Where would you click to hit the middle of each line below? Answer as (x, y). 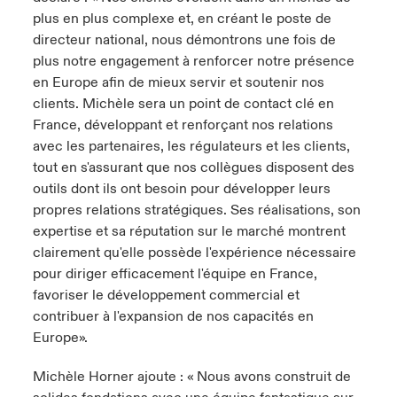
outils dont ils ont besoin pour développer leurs (181, 189)
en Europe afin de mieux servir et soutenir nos (178, 82)
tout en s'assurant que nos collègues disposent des (193, 167)
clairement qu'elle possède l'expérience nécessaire (194, 253)
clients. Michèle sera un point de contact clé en (183, 104)
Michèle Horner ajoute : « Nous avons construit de (191, 377)
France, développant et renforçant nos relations (183, 125)
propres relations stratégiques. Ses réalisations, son (196, 210)
